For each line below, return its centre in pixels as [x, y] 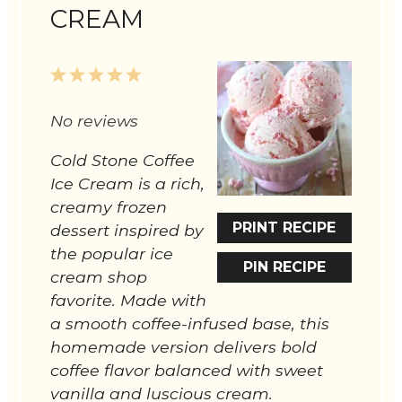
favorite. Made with [129, 301]
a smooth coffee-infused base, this [190, 324]
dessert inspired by [127, 231]
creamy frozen [109, 207]
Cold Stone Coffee [123, 161]
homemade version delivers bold [184, 347]
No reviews [95, 121]
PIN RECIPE [284, 267]
